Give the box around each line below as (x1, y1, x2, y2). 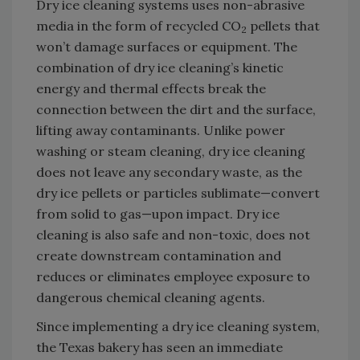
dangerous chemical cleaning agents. (36, 288, 265, 305)
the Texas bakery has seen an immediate (36, 338, 283, 355)
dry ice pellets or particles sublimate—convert (36, 184, 320, 201)
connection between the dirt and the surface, (36, 100, 316, 117)
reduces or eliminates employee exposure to (36, 268, 310, 284)
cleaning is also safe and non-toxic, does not (36, 226, 310, 243)
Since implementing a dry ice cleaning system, (36, 317, 320, 334)
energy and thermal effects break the (36, 80, 266, 96)
